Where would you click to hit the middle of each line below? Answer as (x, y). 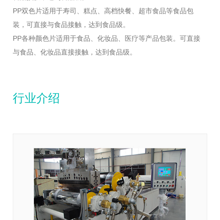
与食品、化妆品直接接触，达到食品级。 (75, 52)
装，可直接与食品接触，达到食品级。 (71, 24)
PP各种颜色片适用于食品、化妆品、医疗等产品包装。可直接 (107, 38)
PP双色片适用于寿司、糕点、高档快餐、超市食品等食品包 (103, 11)
